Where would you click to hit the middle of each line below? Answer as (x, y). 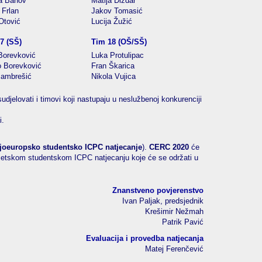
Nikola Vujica (113, 76)
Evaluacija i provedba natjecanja (145, 238)
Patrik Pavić (183, 222)
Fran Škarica (113, 66)
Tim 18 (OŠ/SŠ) (119, 42)
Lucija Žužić (112, 21)
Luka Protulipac (118, 55)
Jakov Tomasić (117, 11)
